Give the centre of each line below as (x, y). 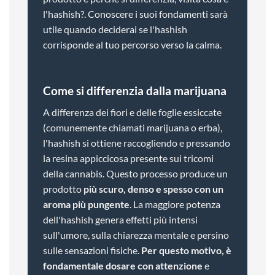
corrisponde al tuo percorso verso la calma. (132, 45)
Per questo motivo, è (186, 250)
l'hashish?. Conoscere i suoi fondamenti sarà (135, 14)
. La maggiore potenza (175, 204)
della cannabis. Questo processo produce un (135, 173)
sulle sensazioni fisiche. (92, 250)
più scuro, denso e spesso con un (153, 188)
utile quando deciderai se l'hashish (115, 29)
